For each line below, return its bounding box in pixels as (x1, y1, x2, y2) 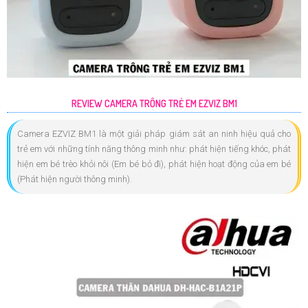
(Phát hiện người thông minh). (17, 173, 132, 184)
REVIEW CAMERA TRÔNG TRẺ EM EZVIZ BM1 (71, 97, 237, 109)
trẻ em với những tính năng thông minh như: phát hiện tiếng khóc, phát (17, 143, 291, 154)
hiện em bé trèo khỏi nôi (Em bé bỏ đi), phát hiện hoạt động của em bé (17, 158, 291, 169)
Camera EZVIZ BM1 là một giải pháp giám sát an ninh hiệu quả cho (17, 128, 291, 139)
